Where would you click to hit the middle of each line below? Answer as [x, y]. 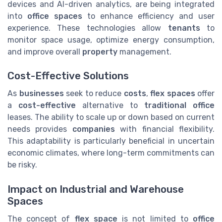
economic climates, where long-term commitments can [111, 153]
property [100, 52]
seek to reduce [94, 94]
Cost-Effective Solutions [68, 76]
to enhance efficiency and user [148, 16]
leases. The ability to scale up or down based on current [111, 117]
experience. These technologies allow [88, 28]
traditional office [179, 106]
